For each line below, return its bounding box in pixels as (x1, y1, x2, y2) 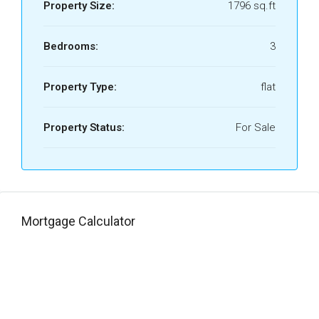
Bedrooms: (43, 39, 98, 53)
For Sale (236, 120, 276, 134)
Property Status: (43, 120, 125, 134)
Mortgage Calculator (21, 213, 135, 229)
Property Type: (43, 80, 117, 93)
